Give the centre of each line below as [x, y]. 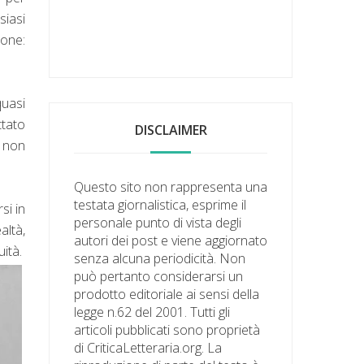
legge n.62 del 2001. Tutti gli [152, 312]
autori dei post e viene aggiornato [171, 240]
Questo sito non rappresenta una [171, 186]
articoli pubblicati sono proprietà [167, 329]
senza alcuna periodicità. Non [160, 258]
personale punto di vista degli [158, 222]
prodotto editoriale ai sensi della [167, 294]
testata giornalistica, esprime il [160, 204]
